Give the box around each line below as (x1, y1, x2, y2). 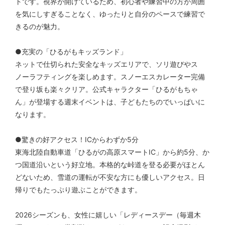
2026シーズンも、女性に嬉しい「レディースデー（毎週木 (15, 210, 201, 219)
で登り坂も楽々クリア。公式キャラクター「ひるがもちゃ (15, 84, 198, 93)
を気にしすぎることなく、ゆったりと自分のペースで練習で (15, 9, 205, 18)
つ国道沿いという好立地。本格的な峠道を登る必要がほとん (15, 160, 205, 169)
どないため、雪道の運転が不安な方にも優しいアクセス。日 (15, 172, 205, 181)
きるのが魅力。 (15, 22, 64, 31)
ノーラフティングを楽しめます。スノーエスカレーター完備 (15, 72, 205, 81)
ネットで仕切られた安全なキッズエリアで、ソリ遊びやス (15, 59, 198, 68)
